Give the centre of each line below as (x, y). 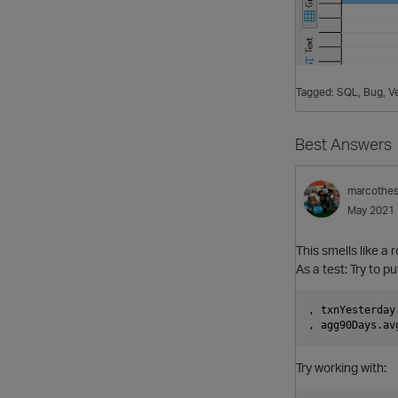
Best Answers (343, 144)
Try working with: (341, 367)
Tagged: (316, 92)
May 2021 (371, 211)
